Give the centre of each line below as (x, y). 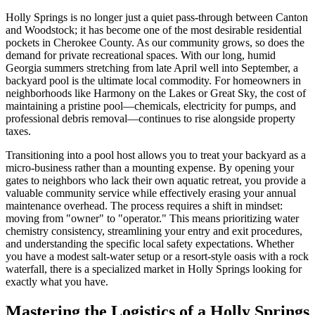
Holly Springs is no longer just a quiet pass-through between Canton (157, 18)
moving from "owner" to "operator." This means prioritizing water (152, 219)
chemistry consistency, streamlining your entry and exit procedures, (154, 231)
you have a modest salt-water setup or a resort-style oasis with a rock (157, 257)
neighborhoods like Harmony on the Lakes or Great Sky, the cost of (156, 94)
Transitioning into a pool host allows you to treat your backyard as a (156, 155)
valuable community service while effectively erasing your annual (151, 193)
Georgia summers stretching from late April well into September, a (152, 68)
